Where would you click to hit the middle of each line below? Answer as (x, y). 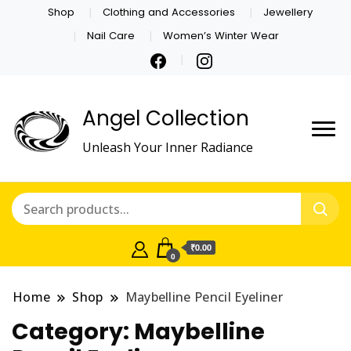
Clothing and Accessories (169, 12)
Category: (73, 332)
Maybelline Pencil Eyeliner (204, 297)
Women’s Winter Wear (221, 35)
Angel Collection (166, 118)
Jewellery (288, 12)
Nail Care (110, 35)
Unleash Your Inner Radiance (168, 147)
